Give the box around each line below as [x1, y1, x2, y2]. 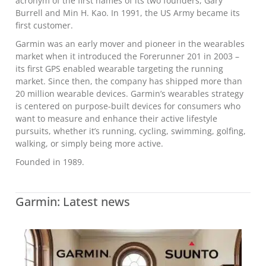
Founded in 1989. [15, 156, 84, 167]
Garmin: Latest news [15, 194, 130, 210]
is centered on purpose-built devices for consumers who [15, 100, 240, 112]
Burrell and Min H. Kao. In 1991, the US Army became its [15, 7, 240, 18]
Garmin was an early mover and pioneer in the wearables [15, 38, 245, 49]
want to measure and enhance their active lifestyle [15, 113, 217, 124]
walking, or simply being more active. [15, 138, 163, 149]
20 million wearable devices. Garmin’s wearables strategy [15, 88, 243, 99]
